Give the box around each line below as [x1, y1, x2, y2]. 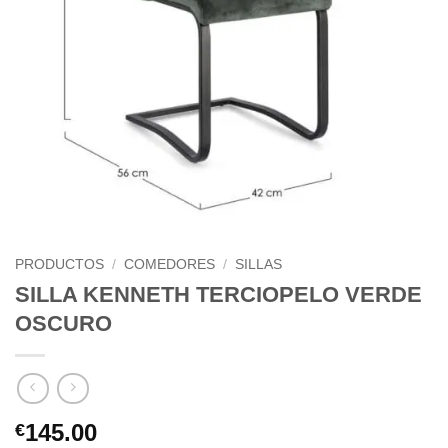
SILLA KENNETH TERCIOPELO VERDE [15, 282, 422, 308]
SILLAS [235, 257, 283, 273]
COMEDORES [124, 257, 216, 273]
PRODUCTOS [15, 257, 104, 273]
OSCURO [15, 311, 112, 337]
